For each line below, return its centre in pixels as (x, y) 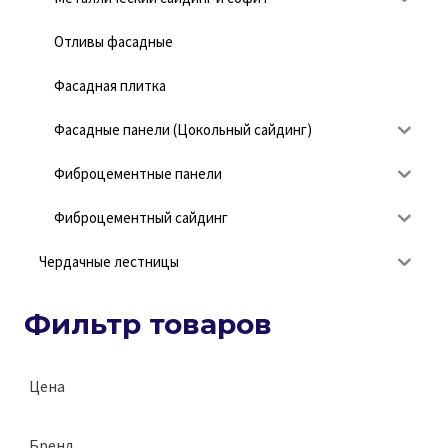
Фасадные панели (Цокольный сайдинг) (183, 130)
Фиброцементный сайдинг (141, 218)
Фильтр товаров (148, 323)
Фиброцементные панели (138, 174)
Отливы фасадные (113, 42)
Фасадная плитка (110, 86)
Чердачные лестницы (109, 262)
